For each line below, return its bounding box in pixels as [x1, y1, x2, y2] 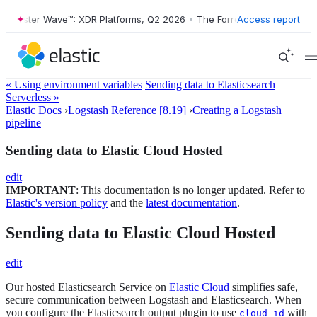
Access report [237, 13, 300, 25]
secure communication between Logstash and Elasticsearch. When [6, 294, 301, 306]
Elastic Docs [6, 104, 62, 116]
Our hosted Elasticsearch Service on [6, 281, 169, 294]
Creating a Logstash [192, 104, 282, 116]
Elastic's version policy [6, 197, 108, 209]
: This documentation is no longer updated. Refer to [76, 184, 305, 197]
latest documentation [146, 197, 237, 209]
